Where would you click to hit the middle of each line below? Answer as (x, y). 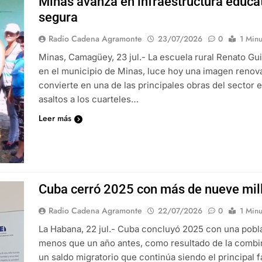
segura (58, 18)
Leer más (55, 118)
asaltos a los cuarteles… (89, 99)
